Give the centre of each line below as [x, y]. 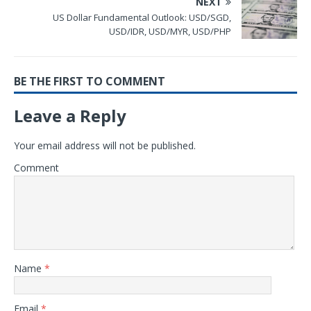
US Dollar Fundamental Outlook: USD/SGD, [142, 17]
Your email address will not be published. [105, 145]
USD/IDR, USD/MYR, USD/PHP [170, 31]
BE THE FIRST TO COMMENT [90, 81]
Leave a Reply [70, 115]
